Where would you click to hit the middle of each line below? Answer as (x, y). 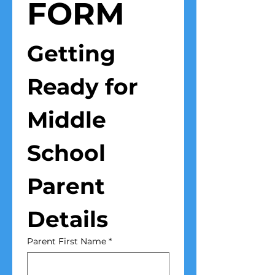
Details (68, 219)
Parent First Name (67, 242)
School (66, 153)
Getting (71, 54)
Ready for (83, 87)
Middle (67, 120)
